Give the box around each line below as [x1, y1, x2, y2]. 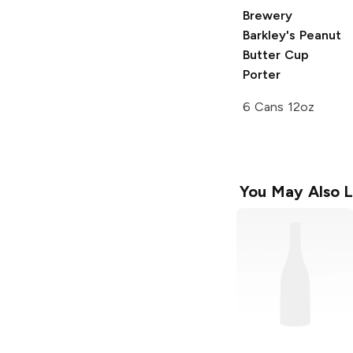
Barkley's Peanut [243, 27, 341, 43]
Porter [243, 66, 281, 82]
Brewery [243, 7, 292, 23]
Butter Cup [243, 46, 309, 62]
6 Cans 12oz [243, 98, 314, 114]
